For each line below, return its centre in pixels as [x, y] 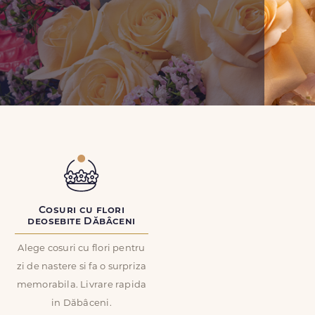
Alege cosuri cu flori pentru [82, 249]
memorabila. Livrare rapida [82, 285]
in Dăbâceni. [82, 303]
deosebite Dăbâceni [82, 222]
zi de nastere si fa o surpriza [82, 267]
